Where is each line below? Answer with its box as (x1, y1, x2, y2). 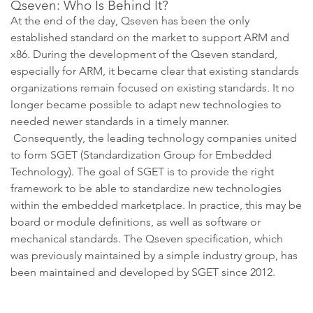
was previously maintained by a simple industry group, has (10, 249, 298, 262)
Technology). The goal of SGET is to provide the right (10, 165, 274, 178)
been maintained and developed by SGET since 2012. (10, 265, 275, 279)
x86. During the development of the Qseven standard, (10, 48, 277, 61)
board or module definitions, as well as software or (10, 215, 261, 228)
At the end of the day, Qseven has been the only (10, 14, 249, 27)
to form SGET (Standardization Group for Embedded (10, 148, 272, 161)
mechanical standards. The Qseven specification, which (10, 232, 283, 245)
